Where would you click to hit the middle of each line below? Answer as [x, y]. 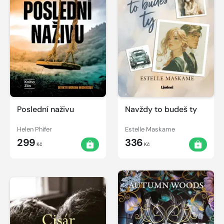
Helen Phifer [34, 129]
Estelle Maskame [150, 129]
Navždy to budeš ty [161, 109]
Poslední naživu [45, 109]
